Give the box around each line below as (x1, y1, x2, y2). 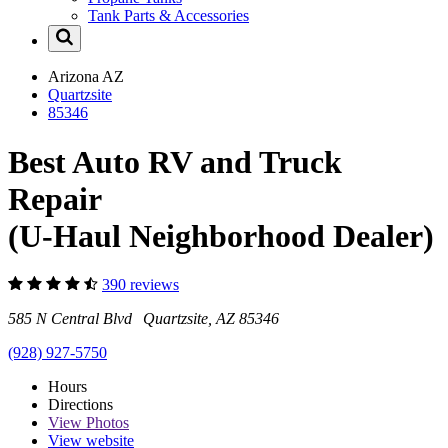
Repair (8, 180, 102, 217)
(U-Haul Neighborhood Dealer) (8, 217, 434, 254)
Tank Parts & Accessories (88, 7, 249, 25)
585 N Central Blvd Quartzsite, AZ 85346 (8, 310, 279, 328)
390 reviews (102, 276, 179, 294)
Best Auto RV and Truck (8, 143, 342, 180)
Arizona (48, 68, 102, 86)
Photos (82, 414, 129, 432)
